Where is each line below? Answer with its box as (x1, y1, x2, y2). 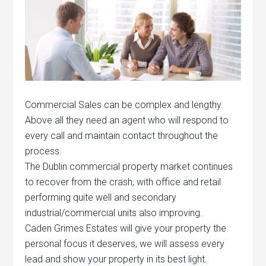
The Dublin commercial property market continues (25, 160, 233, 172)
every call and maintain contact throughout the (25, 129, 218, 141)
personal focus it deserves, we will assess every (25, 237, 225, 249)
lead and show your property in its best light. (25, 253, 208, 265)
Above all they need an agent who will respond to (25, 114, 229, 126)
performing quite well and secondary (25, 191, 177, 203)
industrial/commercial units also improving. (25, 207, 203, 218)
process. (25, 145, 62, 157)
